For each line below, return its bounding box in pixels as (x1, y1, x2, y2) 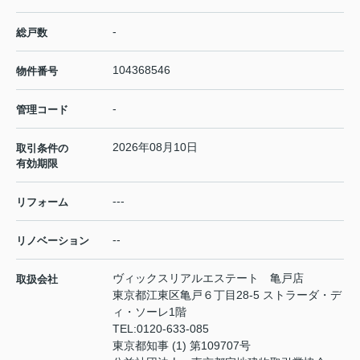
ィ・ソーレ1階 (112, 305, 186, 318)
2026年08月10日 (112, 140, 198, 153)
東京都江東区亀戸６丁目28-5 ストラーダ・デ (112, 288, 342, 301)
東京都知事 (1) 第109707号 (112, 338, 251, 352)
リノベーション (16, 234, 89, 247)
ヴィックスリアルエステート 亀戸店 (112, 271, 304, 284)
